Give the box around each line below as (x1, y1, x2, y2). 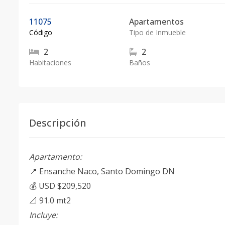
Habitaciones (29, 58, 71, 67)
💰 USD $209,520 (29, 180, 91, 191)
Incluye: (29, 209, 58, 220)
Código (29, 28, 52, 37)
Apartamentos (129, 16, 184, 27)
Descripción (29, 116, 86, 130)
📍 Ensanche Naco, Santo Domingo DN (29, 166, 175, 177)
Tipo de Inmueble (129, 28, 186, 37)
